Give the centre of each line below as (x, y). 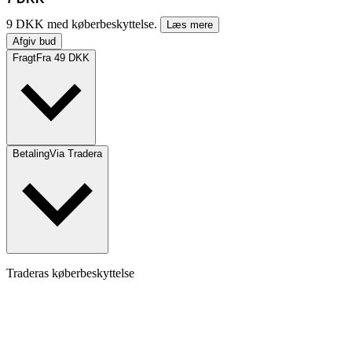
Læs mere (190, 25)
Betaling (31, 154)
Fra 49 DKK (63, 58)
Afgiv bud (34, 42)
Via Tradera (76, 154)
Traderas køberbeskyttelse (70, 273)
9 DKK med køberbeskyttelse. (83, 24)
